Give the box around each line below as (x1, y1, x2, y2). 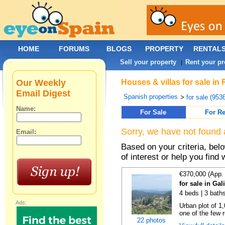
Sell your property (120, 58, 177, 66)
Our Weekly (16, 78, 66, 88)
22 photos (137, 216, 166, 224)
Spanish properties (124, 93, 178, 100)
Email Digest (16, 88, 71, 98)
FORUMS (59, 45, 89, 53)
